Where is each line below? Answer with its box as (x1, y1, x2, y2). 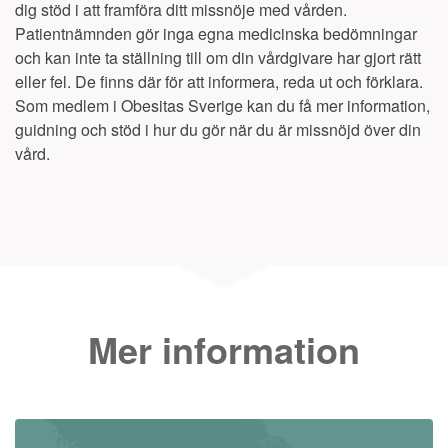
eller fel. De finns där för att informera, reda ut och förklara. (15, 70, 423, 93)
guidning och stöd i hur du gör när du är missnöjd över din (15, 118, 421, 141)
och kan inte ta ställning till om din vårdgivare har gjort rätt (15, 46, 421, 69)
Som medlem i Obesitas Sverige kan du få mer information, (15, 94, 430, 117)
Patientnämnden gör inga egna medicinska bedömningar (15, 22, 417, 45)
